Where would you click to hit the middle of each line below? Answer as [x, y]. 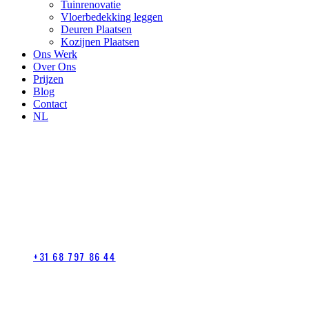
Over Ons [54, 67]
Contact [50, 104]
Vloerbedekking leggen [112, 17]
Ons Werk [55, 54]
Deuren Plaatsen [96, 29]
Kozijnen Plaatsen [100, 42]
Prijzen [48, 79]
